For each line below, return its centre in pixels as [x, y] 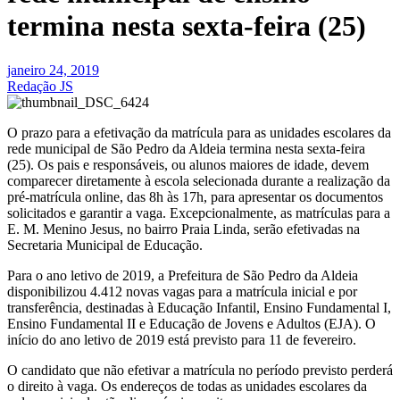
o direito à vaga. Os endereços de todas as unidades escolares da [187, 386]
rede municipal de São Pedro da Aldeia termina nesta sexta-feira [186, 148]
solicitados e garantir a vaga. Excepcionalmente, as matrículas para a [199, 212]
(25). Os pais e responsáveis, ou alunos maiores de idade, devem [188, 164]
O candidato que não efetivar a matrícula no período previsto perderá [200, 370]
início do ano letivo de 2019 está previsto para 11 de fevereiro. [182, 339]
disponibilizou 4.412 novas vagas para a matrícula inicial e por [182, 291]
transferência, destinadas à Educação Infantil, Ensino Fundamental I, [199, 307]
